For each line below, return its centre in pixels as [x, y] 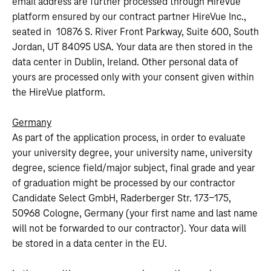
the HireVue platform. [59, 93]
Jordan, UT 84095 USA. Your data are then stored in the [132, 47]
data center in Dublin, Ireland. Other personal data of [125, 62]
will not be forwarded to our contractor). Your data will [129, 229]
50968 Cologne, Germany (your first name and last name [135, 214]
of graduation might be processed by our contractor [124, 183]
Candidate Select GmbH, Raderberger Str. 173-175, [122, 198]
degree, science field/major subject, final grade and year [134, 168]
